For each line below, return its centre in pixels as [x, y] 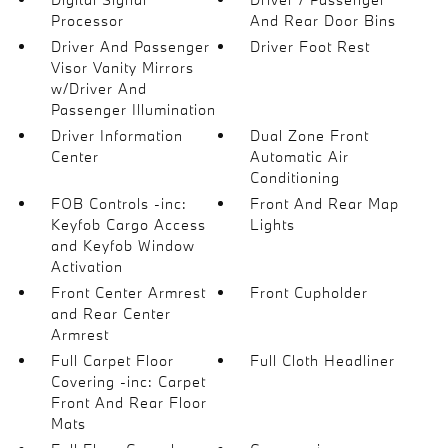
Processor [87, 20]
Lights [273, 224]
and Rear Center [110, 313]
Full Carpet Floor [112, 360]
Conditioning [295, 177]
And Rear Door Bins [323, 20]
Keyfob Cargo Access [128, 224]
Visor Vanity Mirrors [122, 67]
